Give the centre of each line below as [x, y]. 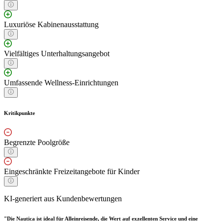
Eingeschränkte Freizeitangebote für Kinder [72, 172]
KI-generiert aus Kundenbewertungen [63, 199]
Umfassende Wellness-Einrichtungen [61, 83]
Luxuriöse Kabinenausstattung [51, 25]
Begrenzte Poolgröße [37, 143]
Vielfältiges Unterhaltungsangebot [57, 54]
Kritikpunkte [19, 113]
